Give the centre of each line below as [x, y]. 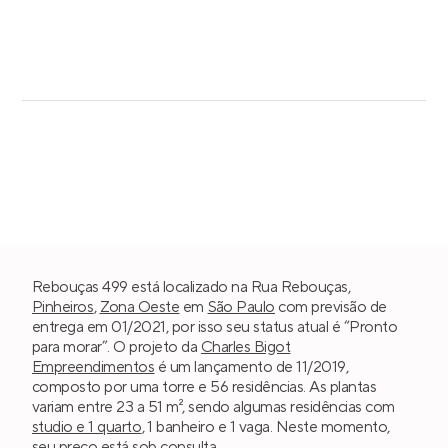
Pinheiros [63, 307]
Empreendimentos [93, 367]
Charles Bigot [245, 347]
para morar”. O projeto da [116, 347]
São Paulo [241, 307]
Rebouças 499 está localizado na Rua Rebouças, [191, 287]
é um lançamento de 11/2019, [251, 367]
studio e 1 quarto [87, 427]
